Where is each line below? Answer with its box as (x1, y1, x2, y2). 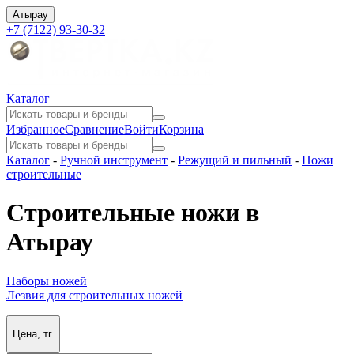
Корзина (159, 122, 204, 136)
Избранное (6, 122, 65, 136)
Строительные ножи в (6, 198, 259, 228)
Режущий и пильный (178, 153, 292, 167)
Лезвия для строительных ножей (6, 288, 183, 302)
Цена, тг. (13, 328, 54, 341)
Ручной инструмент (60, 153, 168, 167)
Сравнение (65, 122, 124, 136)
